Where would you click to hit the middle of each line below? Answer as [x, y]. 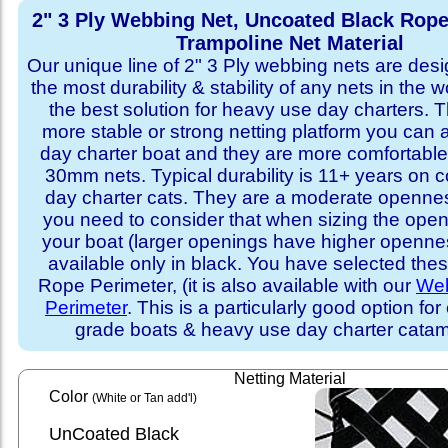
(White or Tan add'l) [144, 398]
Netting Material [290, 378]
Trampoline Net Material [290, 43]
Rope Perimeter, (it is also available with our [227, 285]
